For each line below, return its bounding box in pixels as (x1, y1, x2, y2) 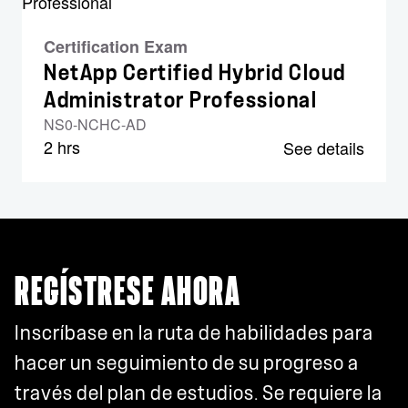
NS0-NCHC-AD (44, 114, 147, 135)
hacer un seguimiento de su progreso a (15, 353, 359, 373)
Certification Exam (44, 35, 188, 58)
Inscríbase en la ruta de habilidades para (15, 323, 373, 343)
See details (283, 136, 364, 159)
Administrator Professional (44, 89, 317, 111)
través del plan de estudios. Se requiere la (15, 383, 382, 403)
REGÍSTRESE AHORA (15, 273, 240, 312)
